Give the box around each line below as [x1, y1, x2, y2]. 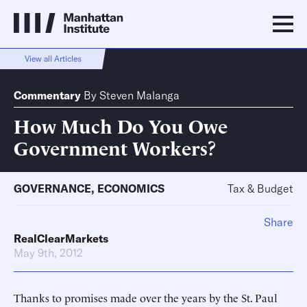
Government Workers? [14, 134, 217, 160]
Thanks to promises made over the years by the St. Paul [14, 290, 278, 305]
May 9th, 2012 [14, 246, 83, 260]
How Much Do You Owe [14, 112, 228, 138]
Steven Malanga [99, 88, 180, 102]
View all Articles [24, 53, 82, 64]
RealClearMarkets [14, 232, 108, 245]
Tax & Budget [228, 182, 293, 195]
